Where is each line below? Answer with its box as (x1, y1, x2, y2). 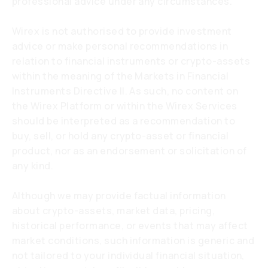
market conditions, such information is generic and (12, 234, 255, 247)
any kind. (12, 159, 54, 172)
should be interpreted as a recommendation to (12, 114, 236, 127)
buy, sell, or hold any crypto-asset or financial (12, 129, 229, 142)
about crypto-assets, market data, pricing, (12, 204, 215, 217)
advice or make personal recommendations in (12, 39, 229, 53)
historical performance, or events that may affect (12, 219, 248, 232)
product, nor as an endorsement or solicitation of (12, 144, 247, 157)
